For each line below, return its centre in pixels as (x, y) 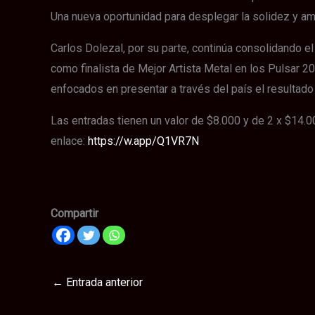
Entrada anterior (103, 282)
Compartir (75, 213)
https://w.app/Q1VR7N (143, 141)
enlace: (69, 141)
